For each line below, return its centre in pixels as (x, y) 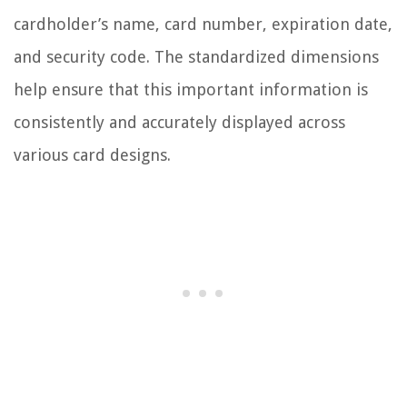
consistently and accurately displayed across (179, 123)
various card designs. (92, 155)
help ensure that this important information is (191, 90)
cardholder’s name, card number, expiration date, (203, 25)
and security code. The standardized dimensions (196, 57)
